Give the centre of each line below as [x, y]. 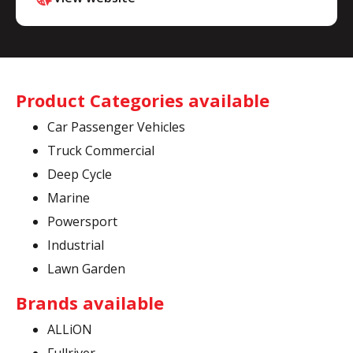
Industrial [76, 245]
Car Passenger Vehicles [116, 127]
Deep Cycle [80, 174]
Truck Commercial [101, 150]
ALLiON [70, 329]
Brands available [90, 303]
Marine [69, 198]
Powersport [82, 221]
